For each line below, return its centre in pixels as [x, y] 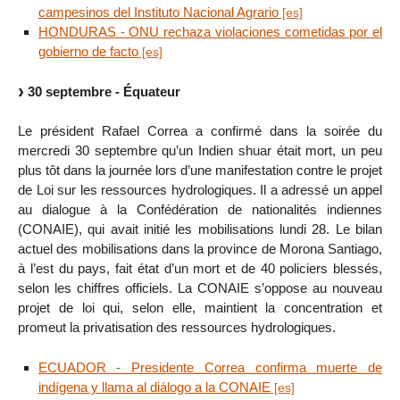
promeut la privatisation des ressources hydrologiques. [177, 328]
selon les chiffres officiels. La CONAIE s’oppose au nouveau [200, 288]
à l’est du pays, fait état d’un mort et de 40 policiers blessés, [200, 269]
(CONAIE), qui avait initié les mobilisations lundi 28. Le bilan [200, 229]
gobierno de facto [88, 51]
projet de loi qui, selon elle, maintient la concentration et [200, 308]
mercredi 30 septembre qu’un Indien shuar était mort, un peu [200, 151]
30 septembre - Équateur [104, 91]
